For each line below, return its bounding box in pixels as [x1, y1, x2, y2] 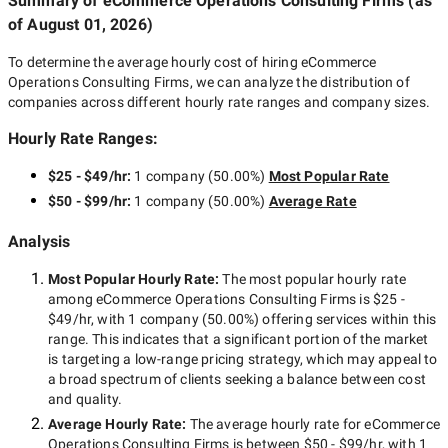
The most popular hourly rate [222, 271, 407, 287]
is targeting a [48, 351, 135, 367]
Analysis [8, 232, 71, 251]
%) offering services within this [243, 311, 437, 327]
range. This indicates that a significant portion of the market [48, 331, 429, 347]
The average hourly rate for [189, 416, 365, 432]
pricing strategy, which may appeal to [198, 351, 438, 367]
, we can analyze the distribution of [189, 74, 410, 90]
